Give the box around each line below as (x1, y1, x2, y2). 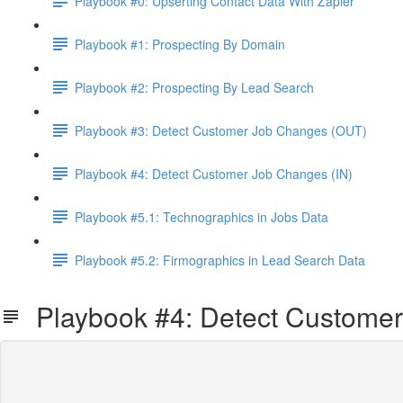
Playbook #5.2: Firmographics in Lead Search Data (75, 250, 365, 269)
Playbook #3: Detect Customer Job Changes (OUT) (75, 121, 367, 139)
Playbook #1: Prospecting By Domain (75, 34, 285, 53)
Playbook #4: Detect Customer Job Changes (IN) (75, 164, 353, 183)
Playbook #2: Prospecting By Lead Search (75, 77, 314, 96)
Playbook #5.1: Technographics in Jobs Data (75, 207, 328, 226)
